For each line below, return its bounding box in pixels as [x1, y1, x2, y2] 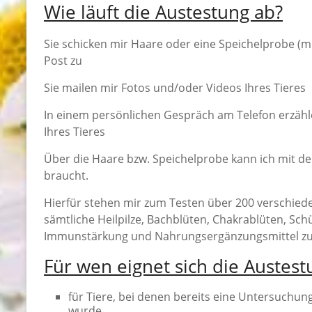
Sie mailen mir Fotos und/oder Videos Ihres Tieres [44, 80, 306, 96]
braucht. [44, 168, 88, 184]
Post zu [44, 53, 82, 69]
